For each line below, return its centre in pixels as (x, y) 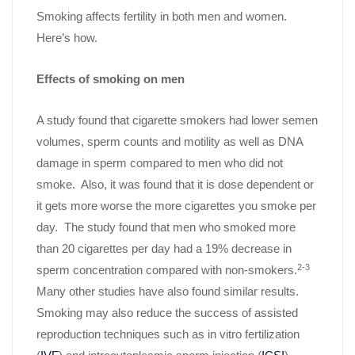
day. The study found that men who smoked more (166, 227)
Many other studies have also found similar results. (169, 292)
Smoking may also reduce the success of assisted (167, 313)
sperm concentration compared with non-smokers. (167, 270)
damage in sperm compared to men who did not (160, 163)
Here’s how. (67, 38)
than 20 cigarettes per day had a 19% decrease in (164, 249)
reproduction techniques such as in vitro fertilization (168, 334)
